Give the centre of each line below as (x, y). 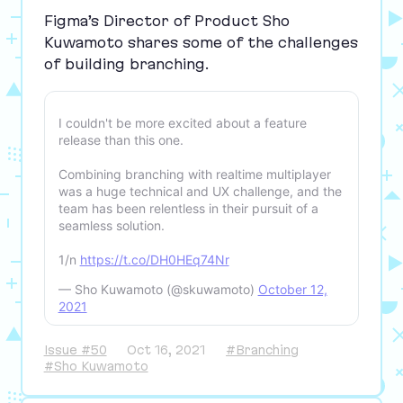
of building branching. (126, 63)
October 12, (292, 289)
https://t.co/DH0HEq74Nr (154, 259)
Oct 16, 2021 (166, 349)
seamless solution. (111, 225)
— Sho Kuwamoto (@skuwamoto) (158, 289)
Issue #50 (75, 349)
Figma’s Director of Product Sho (166, 20)
